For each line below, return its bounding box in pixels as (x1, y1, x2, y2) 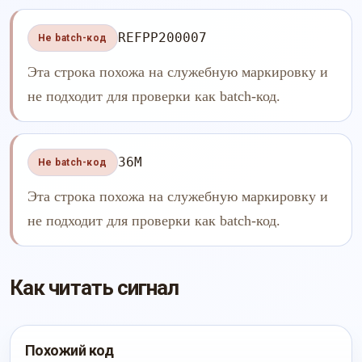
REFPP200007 (117, 30, 207, 45)
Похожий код (25, 342, 114, 359)
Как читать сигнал (10, 276, 179, 300)
